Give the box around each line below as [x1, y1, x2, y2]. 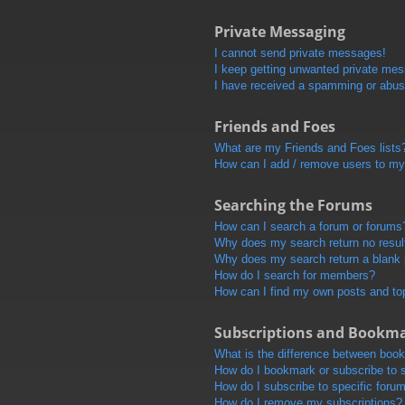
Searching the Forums [213, 194, 372, 215]
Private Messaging [213, 21, 345, 42]
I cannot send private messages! [213, 45, 386, 60]
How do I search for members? [213, 268, 375, 282]
